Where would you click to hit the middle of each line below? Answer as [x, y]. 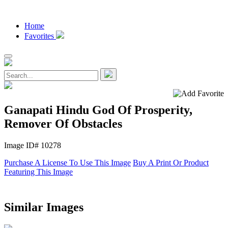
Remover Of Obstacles [63, 123]
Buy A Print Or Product [171, 162]
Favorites [40, 36]
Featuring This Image [38, 172]
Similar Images [44, 207]
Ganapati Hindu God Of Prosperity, [98, 110]
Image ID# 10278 [33, 145]
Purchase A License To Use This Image [67, 162]
